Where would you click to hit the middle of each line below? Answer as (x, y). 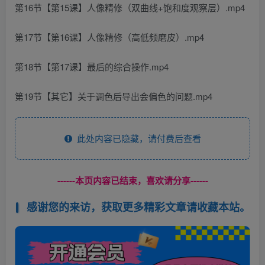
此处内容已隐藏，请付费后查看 (136, 138)
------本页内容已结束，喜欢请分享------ (132, 180)
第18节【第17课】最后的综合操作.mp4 (92, 66)
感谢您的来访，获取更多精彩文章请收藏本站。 (138, 207)
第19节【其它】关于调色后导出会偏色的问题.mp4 (114, 96)
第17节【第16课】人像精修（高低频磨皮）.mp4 (109, 37)
